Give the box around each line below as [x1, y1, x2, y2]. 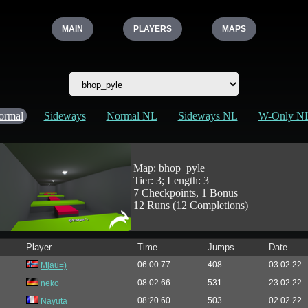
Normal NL [106, 109, 157, 122]
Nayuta [41, 296, 67, 306]
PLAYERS [133, 24, 172, 34]
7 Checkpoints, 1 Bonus [133, 186, 238, 199]
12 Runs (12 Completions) [133, 199, 248, 211]
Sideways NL [177, 109, 238, 122]
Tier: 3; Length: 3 [133, 174, 209, 186]
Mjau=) [41, 260, 67, 270]
